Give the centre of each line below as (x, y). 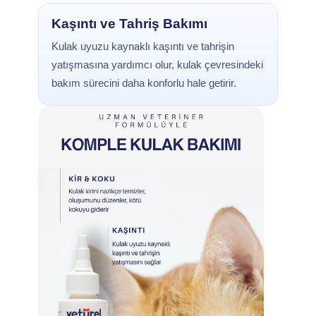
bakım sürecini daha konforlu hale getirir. (144, 83)
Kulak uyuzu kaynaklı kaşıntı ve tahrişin (143, 46)
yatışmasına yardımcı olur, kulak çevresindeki (157, 65)
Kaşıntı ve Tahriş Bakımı (129, 24)
